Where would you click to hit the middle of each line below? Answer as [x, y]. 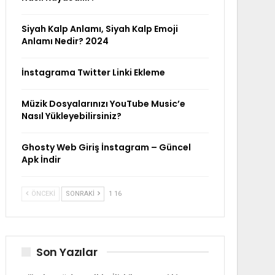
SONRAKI [81, 193]
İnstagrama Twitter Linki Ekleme [93, 72]
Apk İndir [41, 159]
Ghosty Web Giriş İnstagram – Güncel [106, 147]
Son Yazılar [67, 252]
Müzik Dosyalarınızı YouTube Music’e [103, 103]
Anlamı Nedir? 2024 [65, 41]
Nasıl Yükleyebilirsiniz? [71, 116]
